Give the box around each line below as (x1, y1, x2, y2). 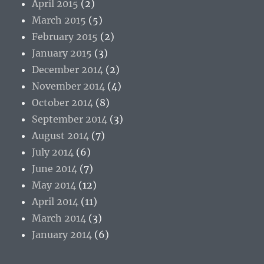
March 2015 (32, 14, 87, 26)
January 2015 (32, 47, 93, 59)
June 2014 (32, 162, 78, 174)
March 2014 (32, 212, 87, 224)
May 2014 (32, 179, 77, 191)
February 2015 (32, 30, 98, 42)
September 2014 (32, 113, 108, 125)
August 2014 (32, 129, 90, 141)
